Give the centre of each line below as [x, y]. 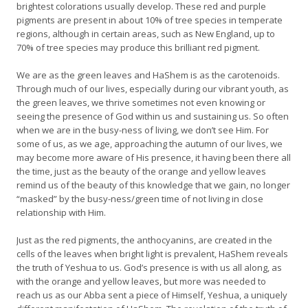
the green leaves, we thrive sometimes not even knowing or [141, 102]
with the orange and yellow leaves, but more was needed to [141, 281]
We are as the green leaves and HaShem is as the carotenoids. [148, 75]
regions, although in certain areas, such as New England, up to [146, 34]
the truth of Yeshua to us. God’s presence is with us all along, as [149, 267]
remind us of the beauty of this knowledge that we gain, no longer [153, 185]
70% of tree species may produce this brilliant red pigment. [138, 47]
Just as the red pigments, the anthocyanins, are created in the [144, 240]
